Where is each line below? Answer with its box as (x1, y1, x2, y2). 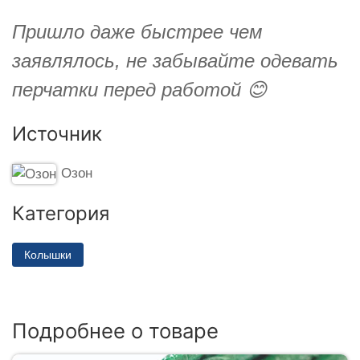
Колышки (24, 247, 72, 261)
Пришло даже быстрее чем (12, 20, 262, 43)
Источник (12, 121, 102, 145)
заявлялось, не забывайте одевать (12, 49, 338, 72)
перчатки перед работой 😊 (12, 78, 267, 100)
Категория (12, 201, 109, 225)
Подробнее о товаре (12, 317, 219, 343)
